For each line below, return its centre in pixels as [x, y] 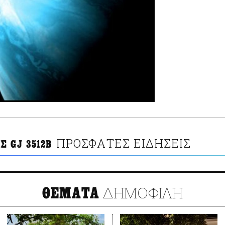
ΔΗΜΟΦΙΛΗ [141, 193]
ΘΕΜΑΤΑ [71, 194]
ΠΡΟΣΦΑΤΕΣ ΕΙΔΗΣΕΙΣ [124, 143]
